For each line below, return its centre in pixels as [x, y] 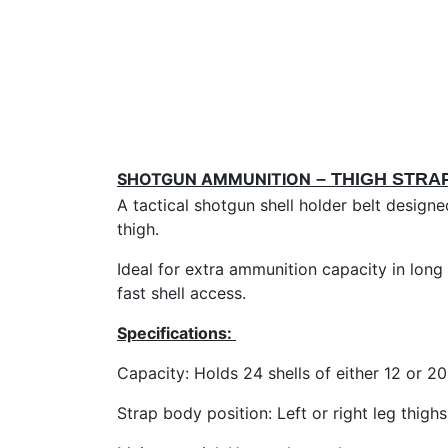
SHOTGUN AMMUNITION [214, 179]
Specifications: [174, 333]
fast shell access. [181, 293]
